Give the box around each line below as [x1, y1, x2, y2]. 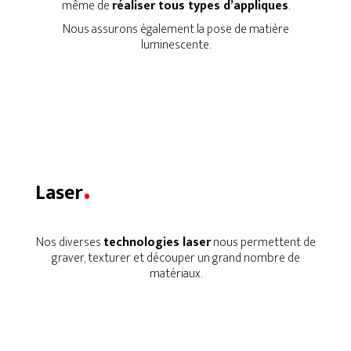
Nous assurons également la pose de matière [62, 19, 289, 41]
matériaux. [149, 262, 202, 284]
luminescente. [140, 34, 211, 56]
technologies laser [103, 231, 211, 253]
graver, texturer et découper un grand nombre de [51, 247, 300, 269]
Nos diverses [35, 231, 103, 253]
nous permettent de [210, 231, 316, 253]
